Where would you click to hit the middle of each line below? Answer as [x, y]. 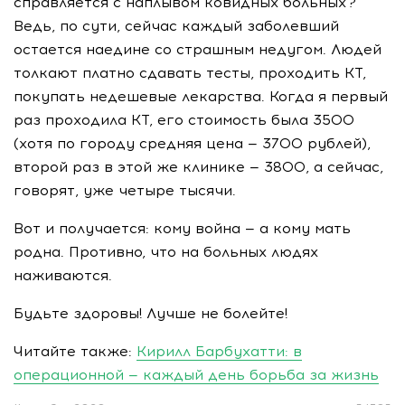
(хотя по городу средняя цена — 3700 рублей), [192, 144]
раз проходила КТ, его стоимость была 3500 [184, 120]
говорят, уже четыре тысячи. [125, 191]
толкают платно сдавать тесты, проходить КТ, [190, 73]
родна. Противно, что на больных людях [166, 252]
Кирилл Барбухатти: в [219, 352]
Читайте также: [75, 352]
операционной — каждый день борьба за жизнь [196, 375]
